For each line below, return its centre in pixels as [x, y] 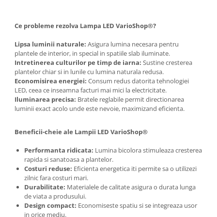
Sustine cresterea [167, 63]
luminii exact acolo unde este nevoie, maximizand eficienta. [100, 109]
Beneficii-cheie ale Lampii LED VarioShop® [81, 132]
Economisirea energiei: [51, 81]
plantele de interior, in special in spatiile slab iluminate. [92, 54]
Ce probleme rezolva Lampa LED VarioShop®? [85, 26]
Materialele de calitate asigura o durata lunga [131, 187]
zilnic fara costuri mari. [56, 178]
